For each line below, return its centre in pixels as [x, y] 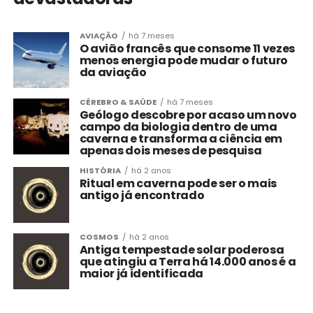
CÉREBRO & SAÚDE [118, 102]
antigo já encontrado [142, 196]
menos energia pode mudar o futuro [184, 61]
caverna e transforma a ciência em [181, 139]
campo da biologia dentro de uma [178, 127]
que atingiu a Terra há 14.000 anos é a [188, 262]
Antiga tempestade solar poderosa [182, 250]
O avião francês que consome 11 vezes [187, 49]
